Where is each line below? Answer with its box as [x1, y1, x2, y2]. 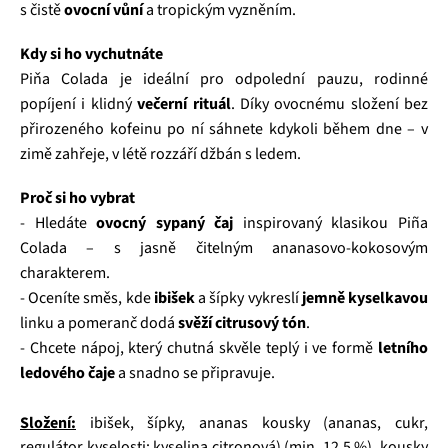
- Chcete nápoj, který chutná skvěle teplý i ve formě [20, 337, 378, 359]
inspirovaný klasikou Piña [233, 212, 429, 234]
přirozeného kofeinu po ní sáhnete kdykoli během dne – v [20, 118, 428, 140]
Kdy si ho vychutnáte [20, 43, 163, 65]
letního [378, 337, 428, 359]
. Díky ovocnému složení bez [230, 93, 428, 115]
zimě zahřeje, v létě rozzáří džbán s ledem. [20, 143, 301, 165]
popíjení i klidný [20, 93, 138, 115]
